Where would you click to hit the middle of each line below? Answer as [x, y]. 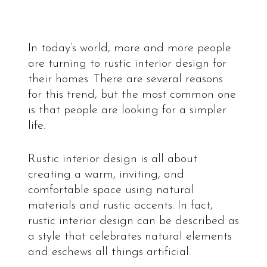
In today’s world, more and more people [129, 48]
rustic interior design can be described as [133, 221]
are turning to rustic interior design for [127, 63]
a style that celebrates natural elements [130, 236]
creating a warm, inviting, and [106, 174]
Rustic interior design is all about [112, 159]
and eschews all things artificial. [109, 252]
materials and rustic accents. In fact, [120, 205]
